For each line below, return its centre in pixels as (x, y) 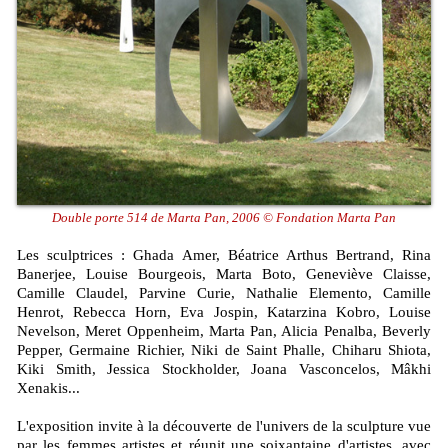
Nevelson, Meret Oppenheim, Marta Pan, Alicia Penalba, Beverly (224, 330)
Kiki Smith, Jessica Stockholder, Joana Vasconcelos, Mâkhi (224, 368)
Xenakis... (48, 387)
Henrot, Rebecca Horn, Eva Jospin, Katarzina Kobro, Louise (224, 311)
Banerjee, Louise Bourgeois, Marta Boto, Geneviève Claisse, (224, 273)
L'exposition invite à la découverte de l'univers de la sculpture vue (224, 425)
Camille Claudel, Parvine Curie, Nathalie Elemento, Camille (224, 292)
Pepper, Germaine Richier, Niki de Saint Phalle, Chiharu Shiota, (224, 349)
